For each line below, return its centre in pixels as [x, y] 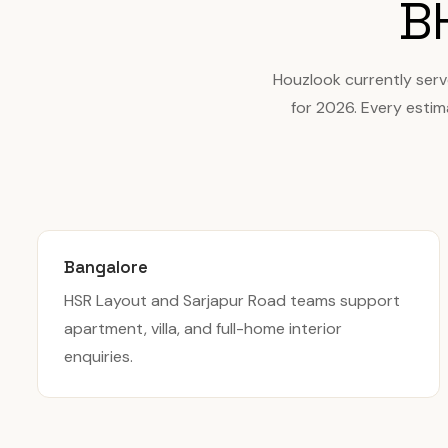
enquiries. [98, 356]
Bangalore [106, 267]
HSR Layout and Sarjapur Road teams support [232, 300]
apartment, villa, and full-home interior [203, 328]
